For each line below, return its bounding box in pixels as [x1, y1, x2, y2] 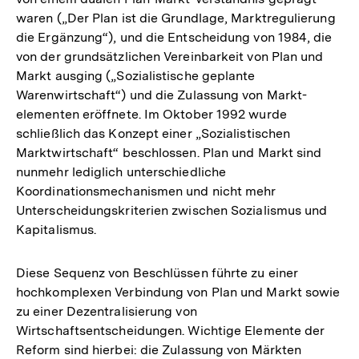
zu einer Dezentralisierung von [16, 303, 197, 319]
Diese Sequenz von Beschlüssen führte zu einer [16, 264, 299, 280]
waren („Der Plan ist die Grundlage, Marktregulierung [16, 10, 336, 26]
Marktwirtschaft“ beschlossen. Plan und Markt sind [16, 144, 322, 160]
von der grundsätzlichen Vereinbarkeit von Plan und [16, 48, 324, 64]
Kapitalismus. [16, 221, 97, 237]
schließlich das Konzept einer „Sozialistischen [16, 125, 291, 141]
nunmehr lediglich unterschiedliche [16, 163, 227, 179]
